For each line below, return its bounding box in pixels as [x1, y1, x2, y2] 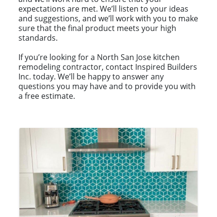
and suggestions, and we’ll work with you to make [18, 13, 198, 24]
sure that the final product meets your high [18, 23, 176, 34]
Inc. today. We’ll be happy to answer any [18, 71, 164, 82]
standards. [18, 32, 58, 44]
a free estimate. [18, 91, 75, 102]
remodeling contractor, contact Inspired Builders [18, 62, 197, 73]
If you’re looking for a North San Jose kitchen [18, 52, 180, 63]
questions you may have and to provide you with [18, 81, 196, 92]
